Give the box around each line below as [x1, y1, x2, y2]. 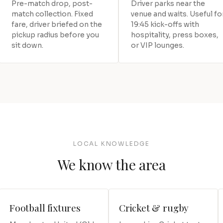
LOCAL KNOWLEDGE [73, 139, 150, 147]
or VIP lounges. [131, 40, 184, 50]
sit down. [11, 40, 43, 50]
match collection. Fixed [11, 9, 93, 18]
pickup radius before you [11, 30, 99, 39]
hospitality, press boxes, [131, 30, 219, 39]
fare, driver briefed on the [11, 19, 102, 29]
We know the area [57, 155, 166, 174]
